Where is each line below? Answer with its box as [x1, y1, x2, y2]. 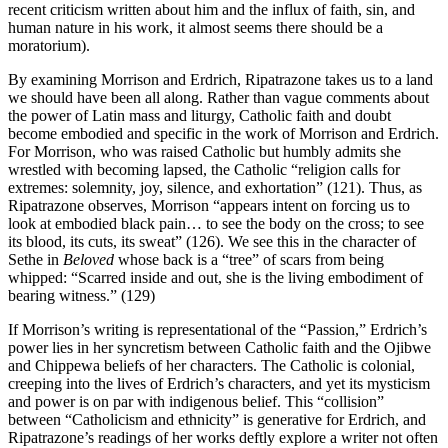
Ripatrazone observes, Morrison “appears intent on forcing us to [8, 197, 410, 215]
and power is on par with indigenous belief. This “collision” [8, 393, 384, 411]
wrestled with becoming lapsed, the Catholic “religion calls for [8, 161, 400, 179]
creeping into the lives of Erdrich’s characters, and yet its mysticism [8, 375, 430, 393]
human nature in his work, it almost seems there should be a [8, 19, 383, 37]
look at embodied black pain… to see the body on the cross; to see [8, 215, 424, 233]
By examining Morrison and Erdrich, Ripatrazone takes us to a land [8, 71, 433, 89]
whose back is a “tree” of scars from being [118, 251, 384, 269]
